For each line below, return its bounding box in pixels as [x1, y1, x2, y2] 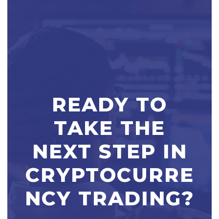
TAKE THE [54, 116, 165, 140]
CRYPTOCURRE [25, 163, 194, 187]
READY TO [52, 92, 167, 117]
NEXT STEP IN [32, 139, 187, 164]
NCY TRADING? [25, 186, 194, 211]
